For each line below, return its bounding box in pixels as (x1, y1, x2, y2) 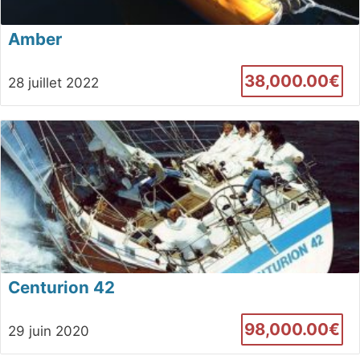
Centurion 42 (7, 277, 115, 298)
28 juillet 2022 (7, 74, 99, 91)
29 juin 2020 (7, 323, 89, 340)
